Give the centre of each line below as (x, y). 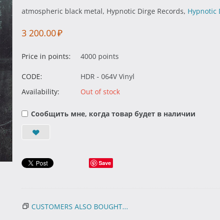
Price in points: (46, 56)
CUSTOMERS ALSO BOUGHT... (80, 206)
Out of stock (100, 92)
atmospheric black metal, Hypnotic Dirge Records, (105, 11)
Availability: (41, 92)
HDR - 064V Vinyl (108, 76)
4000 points (100, 56)
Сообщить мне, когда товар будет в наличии (113, 114)
